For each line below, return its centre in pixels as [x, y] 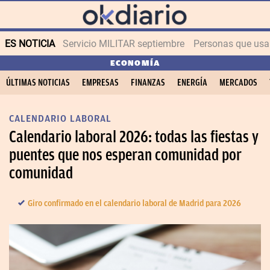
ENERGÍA [192, 83]
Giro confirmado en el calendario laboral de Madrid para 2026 [134, 203]
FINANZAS [148, 83]
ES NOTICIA [30, 43]
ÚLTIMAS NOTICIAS [38, 83]
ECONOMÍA [135, 63]
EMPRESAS [100, 83]
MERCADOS [238, 83]
